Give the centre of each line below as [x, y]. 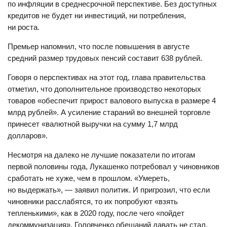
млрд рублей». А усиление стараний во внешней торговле [109, 112]
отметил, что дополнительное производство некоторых [104, 89]
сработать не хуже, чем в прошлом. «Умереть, [89, 178]
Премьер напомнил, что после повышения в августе [99, 46]
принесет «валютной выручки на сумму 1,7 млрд [93, 124]
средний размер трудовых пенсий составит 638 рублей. [105, 58]
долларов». [28, 136]
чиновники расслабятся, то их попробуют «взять [93, 201]
